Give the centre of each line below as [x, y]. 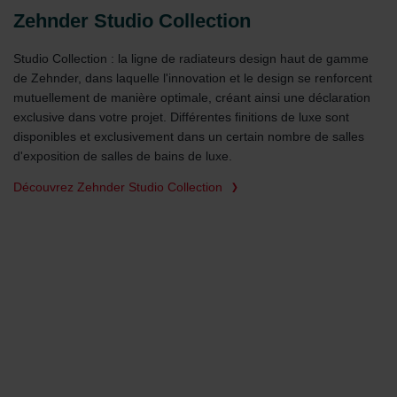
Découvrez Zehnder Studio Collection [118, 187]
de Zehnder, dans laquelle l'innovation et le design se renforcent [193, 78]
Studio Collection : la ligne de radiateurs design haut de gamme [191, 59]
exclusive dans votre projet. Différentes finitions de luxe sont [181, 117]
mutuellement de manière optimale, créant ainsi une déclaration [192, 98]
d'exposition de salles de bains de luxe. [123, 156]
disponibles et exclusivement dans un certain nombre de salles [189, 137]
